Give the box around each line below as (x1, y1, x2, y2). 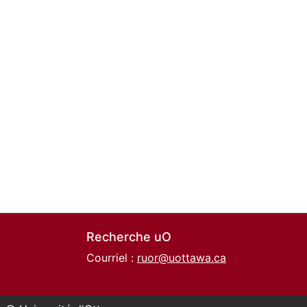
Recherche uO (86, 230, 171, 244)
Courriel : (86, 251, 137, 265)
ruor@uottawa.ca (137, 251, 226, 265)
